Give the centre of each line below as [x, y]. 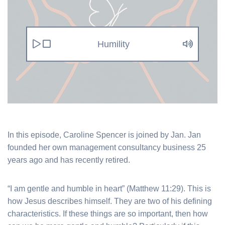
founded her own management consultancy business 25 [107, 147]
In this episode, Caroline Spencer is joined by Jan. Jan [104, 135]
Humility [113, 44]
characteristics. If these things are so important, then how [108, 213]
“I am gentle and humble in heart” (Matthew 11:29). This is [109, 188]
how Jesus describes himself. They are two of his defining [110, 201]
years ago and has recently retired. [69, 160]
